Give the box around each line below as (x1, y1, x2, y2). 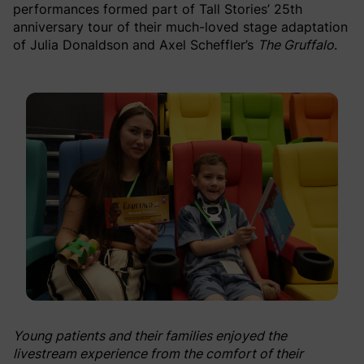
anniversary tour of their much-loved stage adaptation (13, 18, 348, 35)
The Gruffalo (258, 36, 334, 53)
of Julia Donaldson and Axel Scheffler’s (13, 36, 258, 53)
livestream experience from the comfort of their (13, 344, 303, 362)
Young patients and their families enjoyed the (13, 327, 287, 344)
